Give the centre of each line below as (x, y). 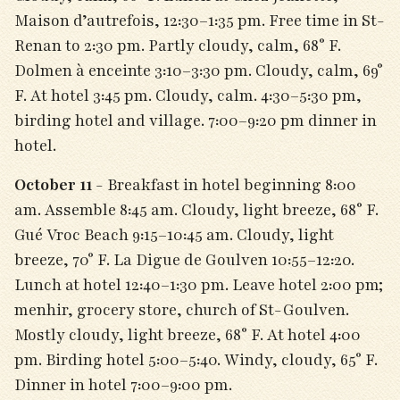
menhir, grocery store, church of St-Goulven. (182, 310)
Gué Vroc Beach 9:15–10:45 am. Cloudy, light (174, 235)
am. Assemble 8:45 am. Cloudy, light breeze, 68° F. (196, 210)
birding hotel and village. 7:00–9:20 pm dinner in (196, 121)
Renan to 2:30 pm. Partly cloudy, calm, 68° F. (178, 46)
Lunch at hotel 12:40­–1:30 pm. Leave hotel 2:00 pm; (199, 285)
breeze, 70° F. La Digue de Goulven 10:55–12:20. (184, 260)
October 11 (55, 185)
